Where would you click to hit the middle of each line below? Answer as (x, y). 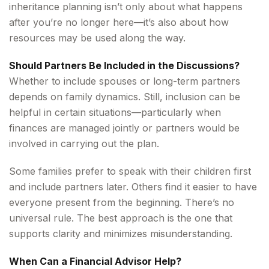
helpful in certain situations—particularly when (115, 112)
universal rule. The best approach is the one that (121, 218)
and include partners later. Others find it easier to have (133, 186)
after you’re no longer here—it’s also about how (119, 22)
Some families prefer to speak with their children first (130, 171)
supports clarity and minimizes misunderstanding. (121, 233)
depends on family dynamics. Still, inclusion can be (125, 96)
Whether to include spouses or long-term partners (125, 81)
